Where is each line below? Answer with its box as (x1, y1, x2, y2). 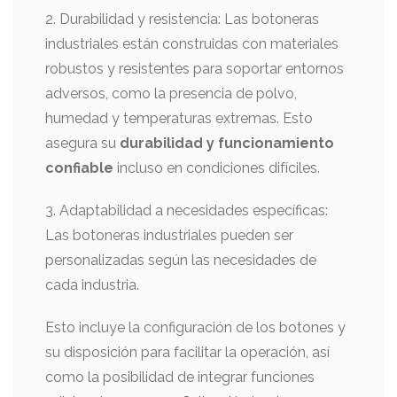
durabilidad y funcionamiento (120, 135, 334, 152)
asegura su (45, 135, 120, 152)
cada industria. (45, 276, 139, 293)
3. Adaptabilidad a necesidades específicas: (45, 202, 328, 219)
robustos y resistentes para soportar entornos (45, 60, 344, 77)
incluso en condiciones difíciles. (113, 160, 320, 176)
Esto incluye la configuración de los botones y (45, 319, 346, 336)
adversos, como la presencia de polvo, (45, 85, 297, 102)
